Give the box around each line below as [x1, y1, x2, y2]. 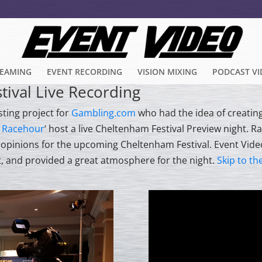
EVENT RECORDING [47, 66, 122, 77]
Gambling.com [71, 106, 139, 119]
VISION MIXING [137, 66, 197, 77]
